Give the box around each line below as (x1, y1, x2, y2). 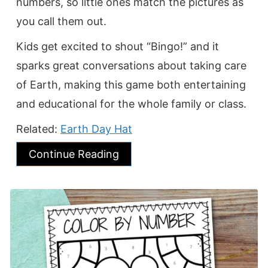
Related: (16, 122, 60, 135)
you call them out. (16, 14, 106, 28)
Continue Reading (29, 147, 119, 160)
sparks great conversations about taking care (16, 59, 246, 72)
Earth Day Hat (60, 122, 132, 135)
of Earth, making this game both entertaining (16, 78, 246, 91)
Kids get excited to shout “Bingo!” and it (16, 39, 219, 53)
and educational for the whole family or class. (16, 97, 246, 110)
